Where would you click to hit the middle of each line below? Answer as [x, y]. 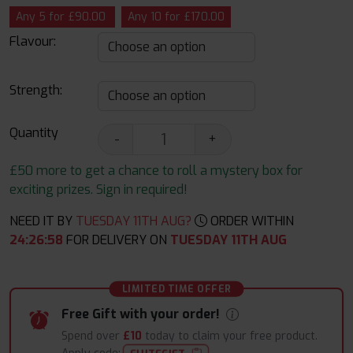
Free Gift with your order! [142, 314]
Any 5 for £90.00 [61, 17]
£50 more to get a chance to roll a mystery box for [156, 171]
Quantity [34, 133]
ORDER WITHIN [251, 221]
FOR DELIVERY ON [116, 240]
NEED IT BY [41, 221]
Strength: [36, 90]
